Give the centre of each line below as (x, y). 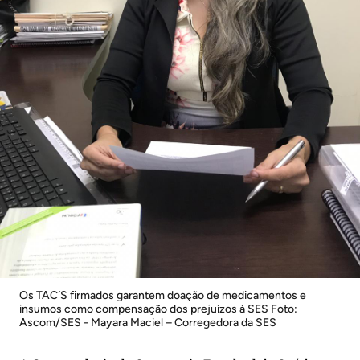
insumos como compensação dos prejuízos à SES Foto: (158, 309)
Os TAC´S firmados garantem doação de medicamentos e (163, 296)
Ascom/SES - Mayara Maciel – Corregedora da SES (148, 323)
